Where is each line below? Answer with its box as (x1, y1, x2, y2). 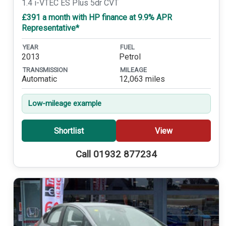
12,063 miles (119, 74, 165, 84)
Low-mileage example (27, 99, 101, 108)
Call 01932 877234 (75, 149, 157, 160)
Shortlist (53, 126, 84, 136)
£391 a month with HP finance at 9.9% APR (21, 13, 172, 23)
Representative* (21, 23, 79, 33)
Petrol (119, 51, 141, 62)
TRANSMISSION (22, 66, 68, 74)
